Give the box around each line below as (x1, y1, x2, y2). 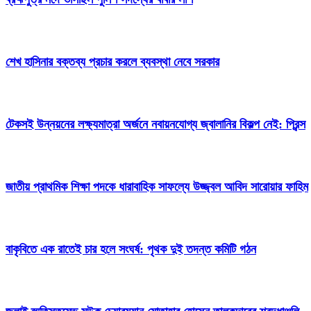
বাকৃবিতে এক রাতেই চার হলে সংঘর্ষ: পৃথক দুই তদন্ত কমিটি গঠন (6, 242, 256, 256)
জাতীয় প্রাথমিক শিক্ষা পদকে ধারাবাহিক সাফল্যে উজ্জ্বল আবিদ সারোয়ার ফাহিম (6, 180, 308, 194)
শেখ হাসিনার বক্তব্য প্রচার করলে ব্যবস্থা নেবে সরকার (6, 55, 219, 69)
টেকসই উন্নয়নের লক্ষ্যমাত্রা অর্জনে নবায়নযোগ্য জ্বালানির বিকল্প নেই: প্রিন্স (6, 117, 305, 132)
